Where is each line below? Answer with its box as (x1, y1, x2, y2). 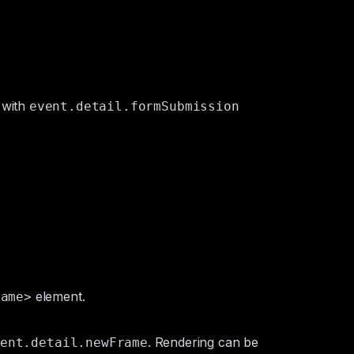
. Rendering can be (147, 334, 259, 350)
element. (31, 288, 85, 304)
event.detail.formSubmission (28, 99, 239, 114)
